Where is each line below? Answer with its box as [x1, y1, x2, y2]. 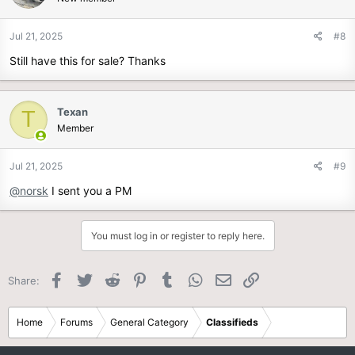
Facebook [66, 272, 115, 285]
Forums [60, 315, 93, 328]
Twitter [94, 272, 129, 285]
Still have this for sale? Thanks [10, 53, 166, 67]
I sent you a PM [48, 183, 132, 197]
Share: [8, 273, 40, 287]
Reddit [121, 272, 154, 285]
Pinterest [149, 272, 195, 285]
